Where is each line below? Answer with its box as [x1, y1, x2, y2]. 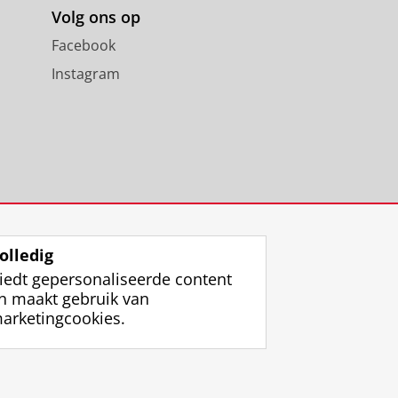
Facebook [51, 36, 115, 56]
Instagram [51, 64, 120, 84]
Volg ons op [51, 6, 140, 28]
